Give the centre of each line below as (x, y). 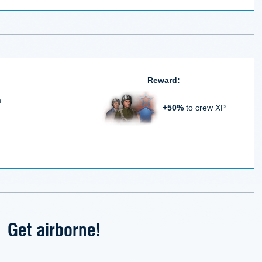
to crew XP (205, 107)
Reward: (164, 80)
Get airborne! (54, 228)
